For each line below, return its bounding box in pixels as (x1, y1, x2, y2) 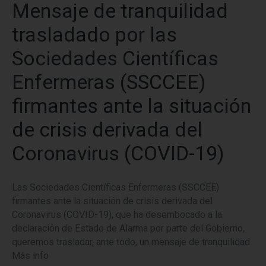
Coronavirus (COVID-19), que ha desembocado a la (12, 208, 222, 220)
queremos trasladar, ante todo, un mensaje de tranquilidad (12, 236, 250, 248)
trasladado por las (12, 22, 177, 46)
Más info (12, 249, 49, 261)
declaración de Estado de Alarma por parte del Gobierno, (12, 222, 245, 234)
